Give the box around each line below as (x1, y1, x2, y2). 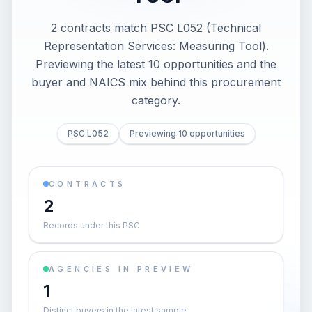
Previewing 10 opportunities (129, 128, 245, 139)
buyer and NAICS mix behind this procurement (31, 75, 281, 89)
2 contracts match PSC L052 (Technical (51, 21, 261, 35)
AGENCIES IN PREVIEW (49, 264, 194, 274)
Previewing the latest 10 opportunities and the (36, 57, 276, 71)
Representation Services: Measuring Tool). (43, 39, 269, 53)
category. (132, 93, 180, 107)
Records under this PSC (43, 220, 140, 231)
